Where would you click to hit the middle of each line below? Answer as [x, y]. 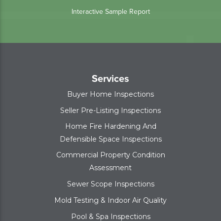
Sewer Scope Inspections [110, 184]
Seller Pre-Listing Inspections [110, 110]
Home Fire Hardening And [110, 126]
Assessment [110, 167]
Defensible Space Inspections [110, 139]
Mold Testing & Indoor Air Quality [110, 200]
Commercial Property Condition [110, 155]
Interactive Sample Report [110, 11]
